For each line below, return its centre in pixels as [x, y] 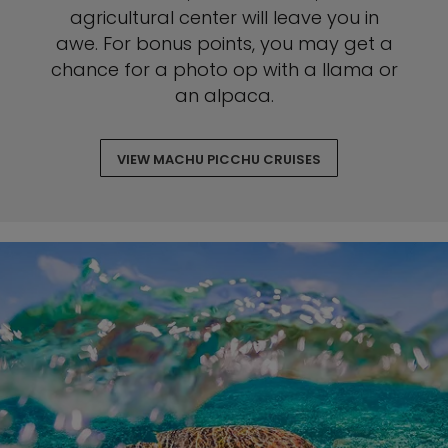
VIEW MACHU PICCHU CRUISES [219, 159]
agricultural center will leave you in [224, 17]
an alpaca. [224, 95]
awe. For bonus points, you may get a [224, 43]
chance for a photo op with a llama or [224, 69]
